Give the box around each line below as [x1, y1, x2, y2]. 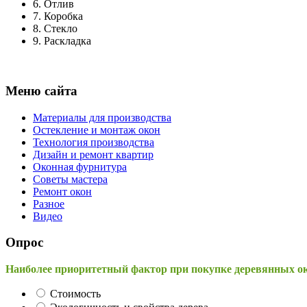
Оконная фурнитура [33, 160, 127, 173]
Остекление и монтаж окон [33, 123, 160, 136]
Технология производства [33, 136, 154, 148]
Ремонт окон [33, 185, 92, 197]
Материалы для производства [33, 111, 171, 123]
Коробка [44, 10, 83, 23]
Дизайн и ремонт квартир [33, 148, 153, 160]
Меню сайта [5, 84, 77, 99]
